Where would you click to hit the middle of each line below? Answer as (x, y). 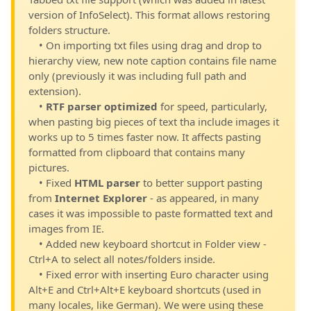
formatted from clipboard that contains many (137, 152)
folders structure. (69, 30)
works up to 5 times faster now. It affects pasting (145, 137)
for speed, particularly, (212, 106)
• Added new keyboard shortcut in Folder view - (153, 244)
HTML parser (107, 183)
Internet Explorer (101, 198)
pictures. (49, 167)
